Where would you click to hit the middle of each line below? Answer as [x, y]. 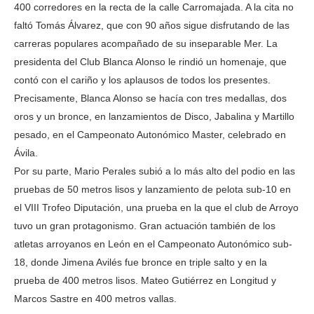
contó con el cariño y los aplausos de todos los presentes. [142, 80]
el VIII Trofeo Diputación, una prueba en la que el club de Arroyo [156, 207]
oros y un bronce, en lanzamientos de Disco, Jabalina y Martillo [154, 116]
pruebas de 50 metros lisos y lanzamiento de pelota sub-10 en [152, 189]
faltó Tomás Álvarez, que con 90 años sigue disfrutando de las [152, 25]
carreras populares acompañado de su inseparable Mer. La [146, 43]
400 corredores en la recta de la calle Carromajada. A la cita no [154, 7]
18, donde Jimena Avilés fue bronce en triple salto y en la [141, 262]
